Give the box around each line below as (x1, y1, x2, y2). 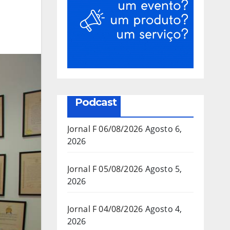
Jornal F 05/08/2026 (67, 163, 143, 175)
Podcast (74, 95, 117, 108)
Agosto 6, (145, 123, 182, 135)
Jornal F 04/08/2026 (67, 203, 143, 215)
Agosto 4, (145, 203, 182, 215)
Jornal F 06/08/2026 (67, 123, 143, 135)
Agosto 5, (145, 163, 182, 175)
